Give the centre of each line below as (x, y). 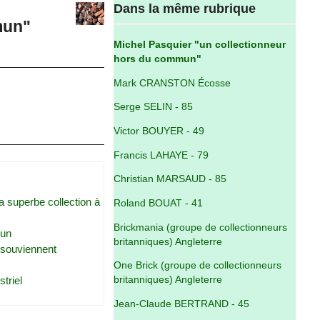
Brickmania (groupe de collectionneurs (201, 227)
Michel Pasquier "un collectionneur (200, 45)
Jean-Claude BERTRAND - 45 (182, 304)
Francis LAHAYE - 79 (161, 155)
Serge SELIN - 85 (154, 107)
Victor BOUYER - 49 (159, 131)
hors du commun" (158, 59)
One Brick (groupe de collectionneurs (198, 266)
